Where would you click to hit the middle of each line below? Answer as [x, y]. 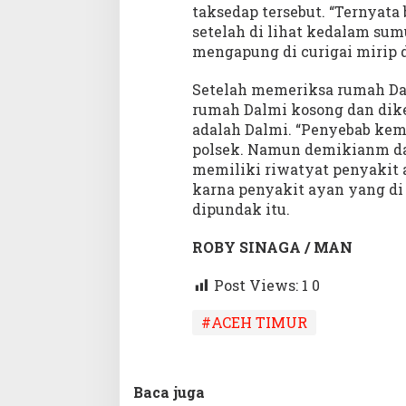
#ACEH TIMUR [254, 322]
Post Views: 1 [261, 285]
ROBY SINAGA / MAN [272, 247]
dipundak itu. [241, 209]
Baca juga [169, 391]
